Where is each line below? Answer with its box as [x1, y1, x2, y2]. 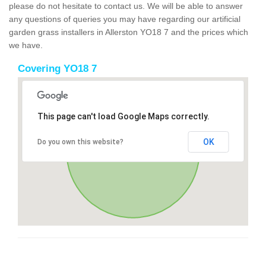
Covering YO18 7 [18, 62, 97, 74]
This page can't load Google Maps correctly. [37, 111, 210, 121]
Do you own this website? [37, 137, 123, 146]
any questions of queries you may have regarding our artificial [9, 14, 240, 24]
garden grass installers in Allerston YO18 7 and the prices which [9, 27, 248, 37]
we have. [9, 40, 43, 50]
